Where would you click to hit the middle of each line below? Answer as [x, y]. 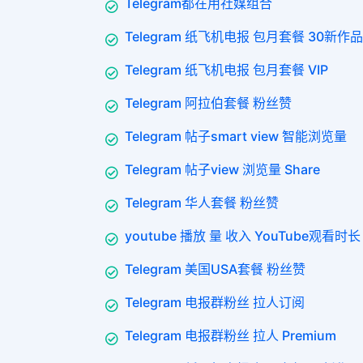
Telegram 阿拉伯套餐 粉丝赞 [208, 102]
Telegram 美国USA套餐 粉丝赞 [215, 269]
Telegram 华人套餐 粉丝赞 [202, 202]
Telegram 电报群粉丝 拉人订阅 [215, 302]
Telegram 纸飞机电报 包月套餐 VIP [226, 69]
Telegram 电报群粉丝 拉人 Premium [231, 335]
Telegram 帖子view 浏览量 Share [222, 169]
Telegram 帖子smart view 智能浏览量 [236, 136]
